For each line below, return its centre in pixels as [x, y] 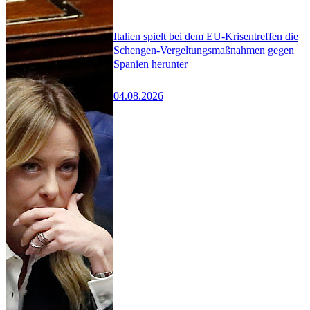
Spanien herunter [150, 64]
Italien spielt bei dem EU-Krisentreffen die [206, 37]
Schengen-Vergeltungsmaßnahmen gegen [203, 51]
